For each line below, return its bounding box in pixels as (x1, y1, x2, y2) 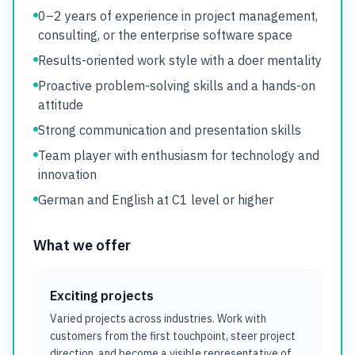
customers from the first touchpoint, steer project (50, 329, 296, 343)
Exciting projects (50, 288, 154, 303)
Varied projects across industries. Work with (50, 311, 266, 326)
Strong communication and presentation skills (38, 122, 301, 138)
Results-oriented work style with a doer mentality (38, 52, 322, 68)
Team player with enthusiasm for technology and (38, 147, 319, 163)
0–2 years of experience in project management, (38, 8, 318, 24)
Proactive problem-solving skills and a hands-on (38, 78, 315, 94)
